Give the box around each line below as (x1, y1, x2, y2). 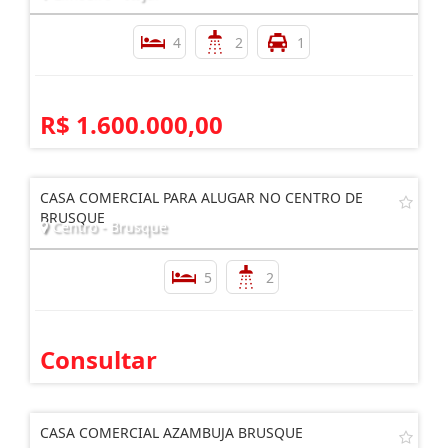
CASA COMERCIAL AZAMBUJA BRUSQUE (40, 422, 303, 442)
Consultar (40, 342, 157, 376)
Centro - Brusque (48, 216, 167, 236)
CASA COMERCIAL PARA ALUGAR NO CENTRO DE (40, 187, 363, 207)
